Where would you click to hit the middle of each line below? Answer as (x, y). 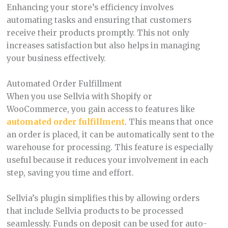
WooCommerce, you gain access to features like (101, 109)
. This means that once (169, 122)
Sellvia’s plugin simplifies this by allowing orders (103, 198)
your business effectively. (56, 59)
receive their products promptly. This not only (98, 33)
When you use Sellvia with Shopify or (79, 97)
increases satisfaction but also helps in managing (103, 46)
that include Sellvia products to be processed (95, 211)
